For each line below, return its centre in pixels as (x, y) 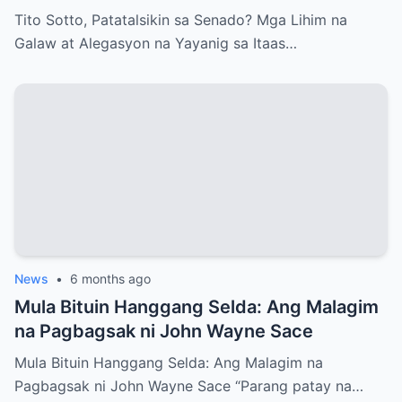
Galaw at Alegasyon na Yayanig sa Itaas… (156, 43)
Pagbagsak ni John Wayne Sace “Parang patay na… (189, 385)
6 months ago (110, 278)
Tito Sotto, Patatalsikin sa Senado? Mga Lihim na (181, 19)
